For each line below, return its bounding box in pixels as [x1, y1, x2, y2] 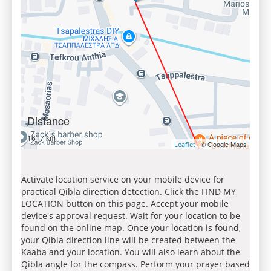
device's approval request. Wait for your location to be [21, 210, 240, 221]
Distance [27, 113, 70, 128]
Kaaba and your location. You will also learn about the [21, 246, 240, 258]
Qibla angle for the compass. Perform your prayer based [21, 258, 250, 270]
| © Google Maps [195, 139, 247, 149]
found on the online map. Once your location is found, [21, 222, 241, 233]
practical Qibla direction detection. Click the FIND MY [21, 186, 236, 197]
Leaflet [174, 140, 195, 149]
